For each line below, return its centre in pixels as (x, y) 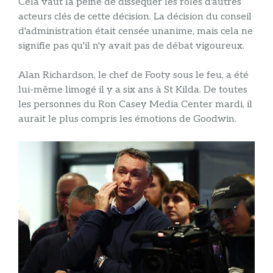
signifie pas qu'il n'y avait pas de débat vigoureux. (131, 46)
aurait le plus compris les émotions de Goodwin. (127, 119)
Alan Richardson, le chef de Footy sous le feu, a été (133, 76)
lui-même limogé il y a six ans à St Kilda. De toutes (133, 90)
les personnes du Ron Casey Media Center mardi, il (135, 105)
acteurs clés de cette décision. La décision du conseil (135, 17)
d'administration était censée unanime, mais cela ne (136, 32)
